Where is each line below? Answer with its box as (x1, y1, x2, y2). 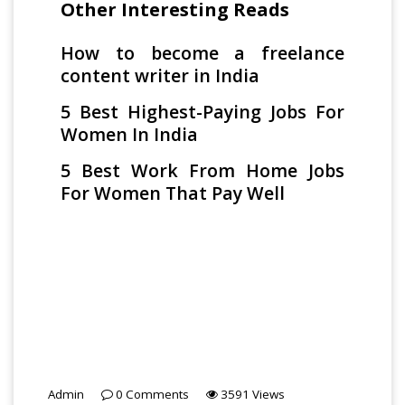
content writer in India (61, 62, 260, 88)
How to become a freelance (61, 40, 344, 65)
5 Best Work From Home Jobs (61, 157, 344, 183)
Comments (123, 385, 189, 402)
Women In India (61, 121, 199, 146)
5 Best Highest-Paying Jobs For (61, 99, 344, 124)
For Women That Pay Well (61, 180, 286, 205)
